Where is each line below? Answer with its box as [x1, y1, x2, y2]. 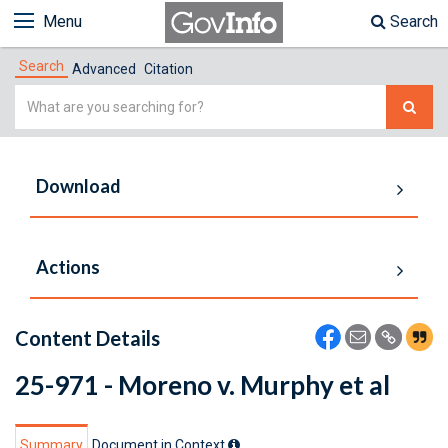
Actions [36, 256, 100, 278]
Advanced [72, 61, 136, 77]
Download [36, 175, 121, 197]
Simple [14, 87, 65, 106]
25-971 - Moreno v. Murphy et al [15, 369, 390, 401]
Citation [144, 61, 193, 77]
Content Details [15, 326, 160, 350]
